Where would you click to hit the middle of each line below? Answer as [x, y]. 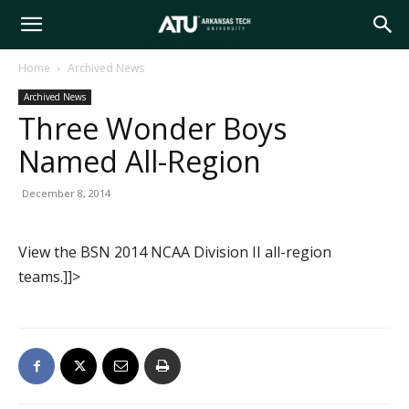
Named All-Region [140, 161]
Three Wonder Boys [152, 128]
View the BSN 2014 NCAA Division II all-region [175, 252]
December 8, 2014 [66, 193]
